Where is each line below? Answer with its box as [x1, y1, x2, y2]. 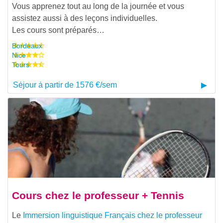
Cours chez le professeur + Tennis [12, 189, 184, 201]
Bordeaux [12, 41, 42, 50]
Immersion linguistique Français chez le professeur [23, 211, 202, 220]
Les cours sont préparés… [12, 25, 105, 34]
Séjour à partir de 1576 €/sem [12, 81, 117, 90]
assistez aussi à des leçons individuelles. [12, 13, 157, 22]
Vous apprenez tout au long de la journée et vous [12, 1, 184, 10]
